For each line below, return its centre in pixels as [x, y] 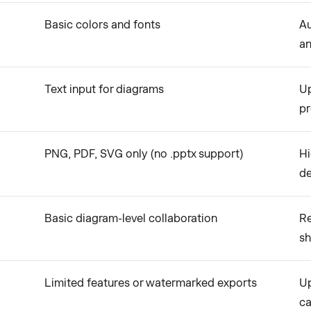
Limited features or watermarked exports [151, 283]
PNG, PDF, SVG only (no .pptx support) [144, 154]
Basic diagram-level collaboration [131, 218]
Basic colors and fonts [102, 25]
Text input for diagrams [104, 89]
